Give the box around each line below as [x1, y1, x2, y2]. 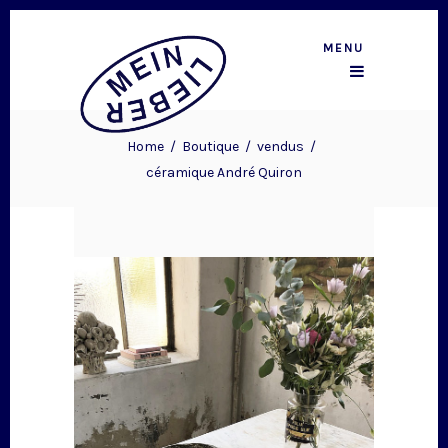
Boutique [181, 137, 239, 155]
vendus [256, 137, 304, 155]
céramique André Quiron [146, 164, 302, 182]
